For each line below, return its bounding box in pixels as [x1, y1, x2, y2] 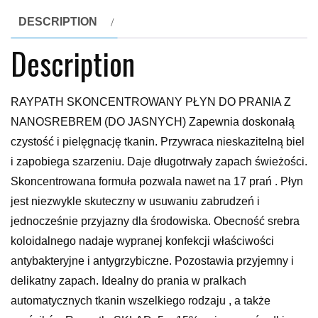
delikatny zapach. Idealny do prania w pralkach [11, 274, 246, 287]
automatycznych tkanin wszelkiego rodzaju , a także [11, 294, 270, 307]
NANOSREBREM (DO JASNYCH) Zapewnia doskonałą [11, 115, 295, 128]
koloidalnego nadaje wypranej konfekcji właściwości [11, 234, 274, 247]
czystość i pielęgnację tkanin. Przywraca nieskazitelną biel [11, 135, 305, 148]
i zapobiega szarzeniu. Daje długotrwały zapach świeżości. [11, 155, 307, 168]
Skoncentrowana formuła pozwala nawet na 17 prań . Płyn [11, 175, 303, 187]
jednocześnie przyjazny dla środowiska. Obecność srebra [11, 214, 300, 227]
